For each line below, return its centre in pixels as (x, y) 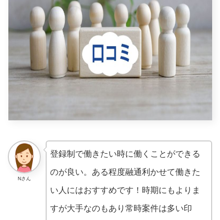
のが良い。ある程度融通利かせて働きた (125, 172)
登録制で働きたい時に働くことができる (125, 154)
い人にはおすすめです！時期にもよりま (125, 191)
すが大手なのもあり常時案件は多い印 (121, 209)
